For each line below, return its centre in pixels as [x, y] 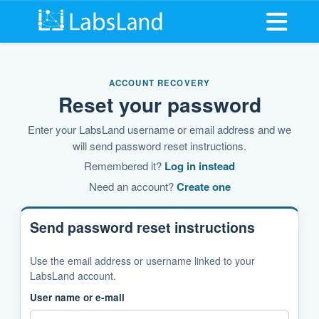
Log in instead [200, 166]
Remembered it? [124, 166]
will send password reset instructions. [159, 146]
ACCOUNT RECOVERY [159, 83]
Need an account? [132, 186]
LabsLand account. [73, 276]
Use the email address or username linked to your [142, 261]
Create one [203, 187]
